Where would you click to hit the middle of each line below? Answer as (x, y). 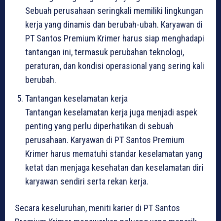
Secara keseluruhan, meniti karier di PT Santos (97, 208)
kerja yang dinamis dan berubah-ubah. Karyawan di (114, 24)
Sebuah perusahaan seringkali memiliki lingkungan (114, 10)
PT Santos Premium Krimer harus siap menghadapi (115, 38)
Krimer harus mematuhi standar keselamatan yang (114, 153)
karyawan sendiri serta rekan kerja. (87, 181)
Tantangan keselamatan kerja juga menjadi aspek (111, 112)
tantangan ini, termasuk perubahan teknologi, (105, 52)
